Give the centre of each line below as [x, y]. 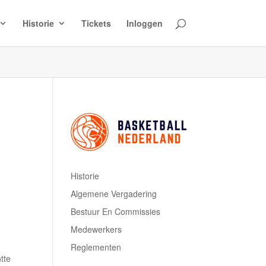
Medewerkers [96, 229]
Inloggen [144, 23]
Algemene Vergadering [114, 193]
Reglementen [96, 247]
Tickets [96, 23]
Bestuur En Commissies [116, 211]
